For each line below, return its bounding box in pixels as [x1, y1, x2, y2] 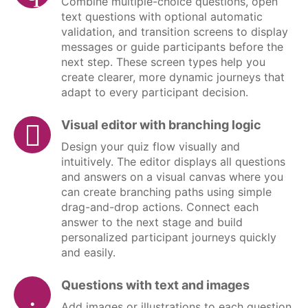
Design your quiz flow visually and [61, 140, 240, 154]
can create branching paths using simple [61, 185, 272, 199]
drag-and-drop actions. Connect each [61, 200, 258, 214]
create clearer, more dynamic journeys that [61, 70, 285, 85]
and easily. [61, 245, 115, 260]
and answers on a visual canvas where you [61, 170, 283, 184]
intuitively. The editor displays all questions [61, 155, 285, 169]
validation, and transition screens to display [61, 25, 288, 39]
